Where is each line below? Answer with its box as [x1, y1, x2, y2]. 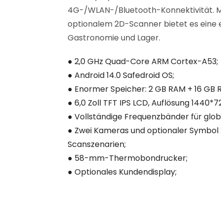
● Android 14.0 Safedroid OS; [68, 70, 174, 81]
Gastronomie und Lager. [68, 32, 160, 44]
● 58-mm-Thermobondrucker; [68, 152, 187, 164]
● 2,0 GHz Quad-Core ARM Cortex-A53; [68, 56, 218, 68]
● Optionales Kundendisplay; [68, 166, 177, 178]
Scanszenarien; [68, 139, 126, 150]
